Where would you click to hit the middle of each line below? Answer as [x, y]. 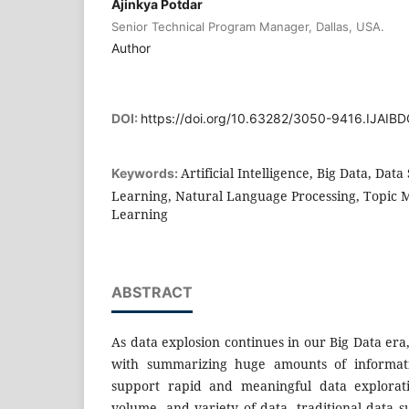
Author [131, 47]
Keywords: [146, 173]
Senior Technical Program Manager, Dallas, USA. [248, 26]
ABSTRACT [152, 292]
